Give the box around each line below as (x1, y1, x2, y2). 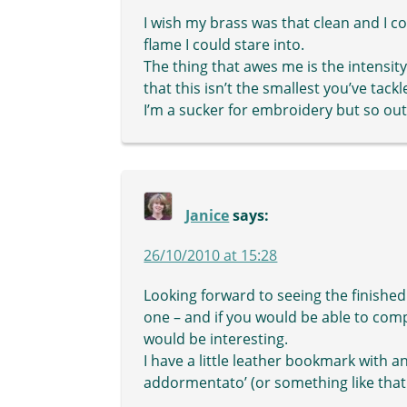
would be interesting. (144, 329, 289, 350)
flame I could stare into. (144, 35, 305, 55)
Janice (185, 205, 230, 226)
